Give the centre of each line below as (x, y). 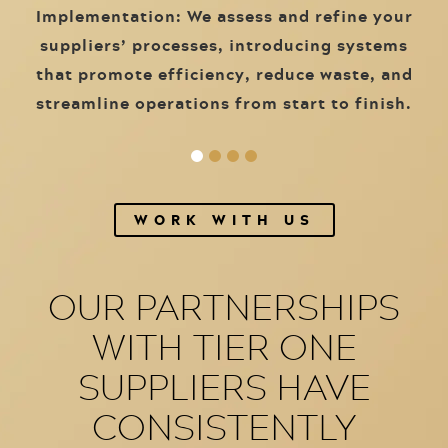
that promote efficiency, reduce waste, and (224, 73)
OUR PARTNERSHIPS (224, 306)
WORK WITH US (224, 219)
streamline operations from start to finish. (224, 102)
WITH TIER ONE (224, 346)
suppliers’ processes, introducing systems (224, 44)
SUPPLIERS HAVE (224, 386)
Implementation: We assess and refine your (224, 15)
